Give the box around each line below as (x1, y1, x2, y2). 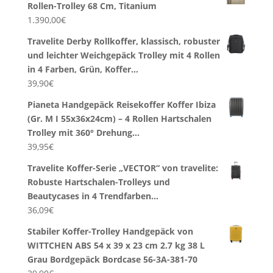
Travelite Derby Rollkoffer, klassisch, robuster (27, 35, 220, 48)
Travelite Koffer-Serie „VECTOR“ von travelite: (27, 162, 218, 174)
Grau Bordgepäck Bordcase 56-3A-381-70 (27, 253, 197, 266)
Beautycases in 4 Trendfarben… (27, 190, 158, 202)
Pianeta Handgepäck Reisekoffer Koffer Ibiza (27, 99, 216, 111)
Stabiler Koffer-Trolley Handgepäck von (27, 225, 193, 238)
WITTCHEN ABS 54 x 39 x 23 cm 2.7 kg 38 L (27, 239, 205, 252)
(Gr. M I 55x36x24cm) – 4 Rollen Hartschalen (27, 113, 211, 125)
